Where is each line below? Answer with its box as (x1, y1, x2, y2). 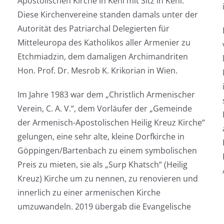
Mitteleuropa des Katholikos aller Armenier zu (17, 37, 190, 48)
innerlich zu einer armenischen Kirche (17, 187, 160, 198)
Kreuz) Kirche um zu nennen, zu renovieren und (17, 173, 198, 184)
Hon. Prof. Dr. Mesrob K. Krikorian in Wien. (17, 65, 177, 76)
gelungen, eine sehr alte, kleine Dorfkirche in (17, 131, 184, 142)
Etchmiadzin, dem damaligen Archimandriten (17, 51, 188, 62)
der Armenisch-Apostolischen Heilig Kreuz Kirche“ (17, 117, 205, 128)
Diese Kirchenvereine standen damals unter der (17, 9, 198, 20)
